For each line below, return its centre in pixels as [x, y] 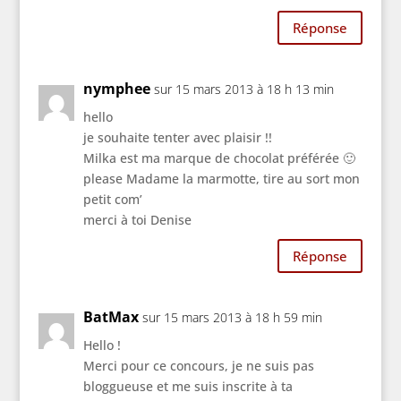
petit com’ [112, 200]
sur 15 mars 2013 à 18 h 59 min [232, 318]
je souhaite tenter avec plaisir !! [177, 138]
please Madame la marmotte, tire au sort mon [221, 179]
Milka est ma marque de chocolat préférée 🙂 [219, 158]
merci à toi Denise [137, 220]
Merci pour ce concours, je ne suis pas [198, 366]
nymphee [116, 89]
